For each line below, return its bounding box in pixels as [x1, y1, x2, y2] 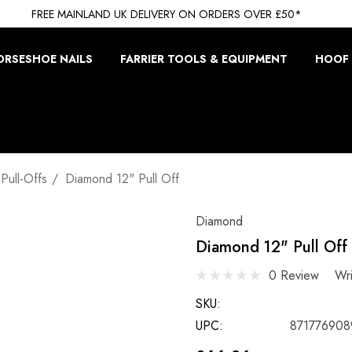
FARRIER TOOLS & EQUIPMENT [120, 51, 288, 67]
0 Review [269, 266, 319, 284]
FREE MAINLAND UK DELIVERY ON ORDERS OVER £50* [31, 6, 302, 22]
